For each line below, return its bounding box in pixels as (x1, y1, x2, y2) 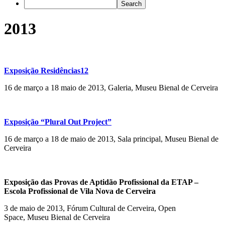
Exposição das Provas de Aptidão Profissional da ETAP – (4, 177, 198, 186)
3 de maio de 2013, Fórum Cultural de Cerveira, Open (4, 203, 176, 212)
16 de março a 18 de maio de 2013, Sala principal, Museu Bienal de (4, 134, 218, 143)
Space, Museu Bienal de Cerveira (4, 212, 110, 221)
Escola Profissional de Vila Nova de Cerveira (4, 186, 156, 195)
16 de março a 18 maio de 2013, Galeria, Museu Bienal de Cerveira (4, 83, 218, 92)
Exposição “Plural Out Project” (4, 117, 111, 126)
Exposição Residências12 (4, 66, 88, 75)
